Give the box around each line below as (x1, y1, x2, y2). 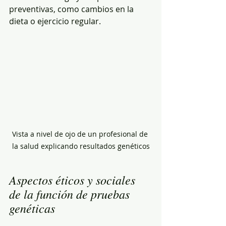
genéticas (9, 199, 55, 216)
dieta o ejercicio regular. (9, 15, 101, 27)
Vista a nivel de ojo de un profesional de (12, 129, 150, 139)
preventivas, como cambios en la (9, 3, 136, 15)
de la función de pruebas (9, 185, 133, 202)
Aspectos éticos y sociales (9, 171, 138, 188)
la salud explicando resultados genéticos (12, 141, 150, 151)
